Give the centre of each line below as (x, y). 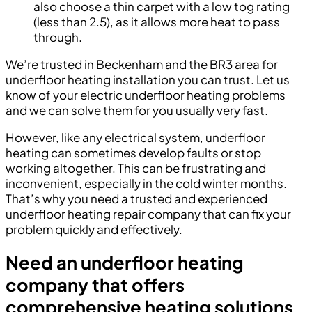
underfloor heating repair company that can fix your (148, 213)
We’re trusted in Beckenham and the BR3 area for (142, 64)
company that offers (95, 284)
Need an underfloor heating (125, 262)
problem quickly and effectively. (94, 229)
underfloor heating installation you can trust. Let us (148, 79)
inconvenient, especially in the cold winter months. (146, 183)
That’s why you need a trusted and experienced (136, 198)
